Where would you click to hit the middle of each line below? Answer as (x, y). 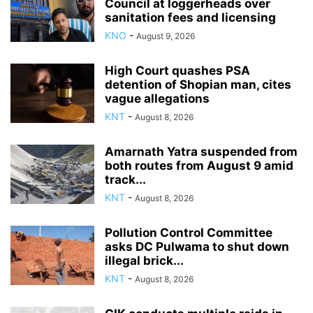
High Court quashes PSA (177, 71)
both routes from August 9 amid (199, 166)
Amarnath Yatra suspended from (201, 152)
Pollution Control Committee (189, 233)
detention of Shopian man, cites (198, 85)
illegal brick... (144, 261)
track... (125, 180)
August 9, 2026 (166, 36)
